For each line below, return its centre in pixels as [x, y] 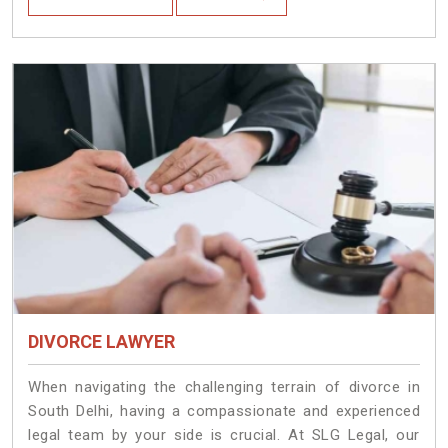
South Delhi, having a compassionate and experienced [224, 411]
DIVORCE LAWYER [101, 342]
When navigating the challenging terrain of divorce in [224, 387]
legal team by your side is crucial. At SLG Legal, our [224, 435]
